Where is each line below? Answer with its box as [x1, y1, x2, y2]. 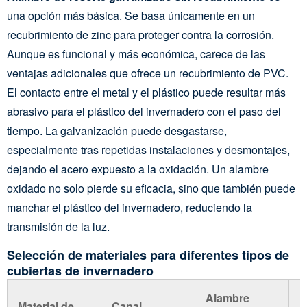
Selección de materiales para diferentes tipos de [7, 246, 289, 264]
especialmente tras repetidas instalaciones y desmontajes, [7, 142, 290, 158]
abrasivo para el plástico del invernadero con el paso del [7, 103, 281, 119]
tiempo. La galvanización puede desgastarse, [7, 123, 227, 138]
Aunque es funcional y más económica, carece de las [7, 46, 265, 62]
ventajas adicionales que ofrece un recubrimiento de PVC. [7, 65, 288, 81]
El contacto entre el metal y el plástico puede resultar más [7, 84, 286, 100]
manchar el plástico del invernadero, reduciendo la [7, 199, 252, 215]
